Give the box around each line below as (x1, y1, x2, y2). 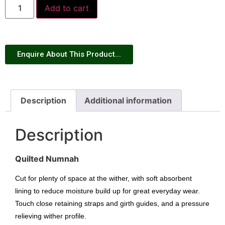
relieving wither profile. (15, 212, 86, 220)
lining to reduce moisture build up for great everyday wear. (15, 187, 200, 195)
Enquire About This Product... (17, 50, 121, 59)
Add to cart (45, 3, 89, 14)
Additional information (84, 95, 172, 105)
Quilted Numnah (15, 153, 79, 164)
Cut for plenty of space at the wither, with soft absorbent (15, 174, 192, 183)
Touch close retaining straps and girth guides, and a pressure (15, 199, 209, 208)
